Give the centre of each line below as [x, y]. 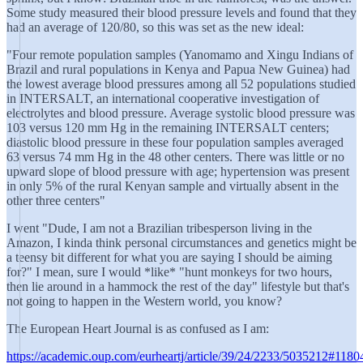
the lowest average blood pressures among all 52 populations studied [181, 84]
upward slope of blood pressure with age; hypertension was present [178, 171]
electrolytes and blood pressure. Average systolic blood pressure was [181, 113]
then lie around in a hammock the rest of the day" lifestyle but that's [178, 286]
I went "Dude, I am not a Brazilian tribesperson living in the [159, 228]
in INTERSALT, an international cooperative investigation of [163, 98]
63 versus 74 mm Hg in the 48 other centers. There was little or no [175, 157]
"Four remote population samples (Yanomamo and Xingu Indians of [180, 55]
